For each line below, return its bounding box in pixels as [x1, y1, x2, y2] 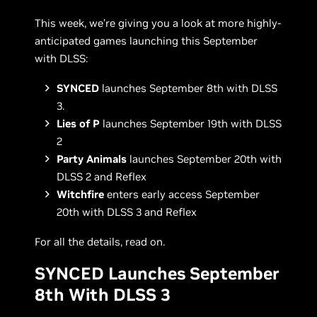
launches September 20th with [127, 152, 282, 166]
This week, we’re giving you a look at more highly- [35, 16, 282, 30]
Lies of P [57, 117, 100, 130]
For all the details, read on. [35, 235, 166, 248]
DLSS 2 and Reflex [57, 170, 147, 183]
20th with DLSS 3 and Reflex [57, 205, 197, 219]
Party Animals [57, 152, 127, 166]
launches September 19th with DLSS [100, 117, 282, 130]
